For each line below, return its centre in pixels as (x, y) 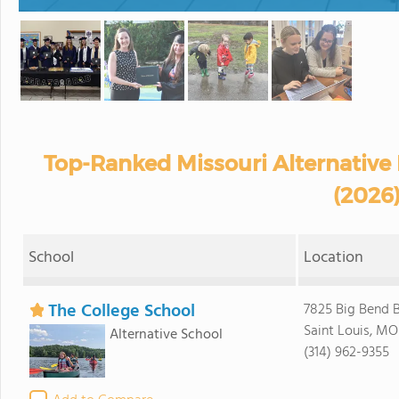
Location (334, 258)
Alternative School (166, 335)
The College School (121, 312)
